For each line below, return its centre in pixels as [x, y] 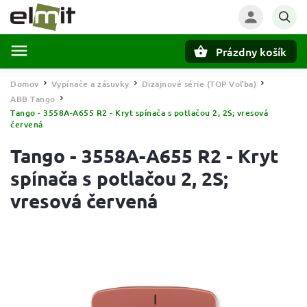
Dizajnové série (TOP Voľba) [199, 84]
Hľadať [78, 75]
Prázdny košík [251, 51]
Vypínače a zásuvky [90, 84]
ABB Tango [33, 99]
